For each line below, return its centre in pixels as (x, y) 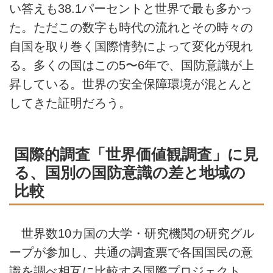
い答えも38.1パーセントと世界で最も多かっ (131, 8)
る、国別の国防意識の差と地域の (130, 172)
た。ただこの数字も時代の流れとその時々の (131, 27)
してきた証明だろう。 (70, 103)
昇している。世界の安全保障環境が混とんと (131, 84)
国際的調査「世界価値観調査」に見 (136, 154)
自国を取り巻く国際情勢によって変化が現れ (131, 46)
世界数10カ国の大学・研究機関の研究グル (132, 234)
